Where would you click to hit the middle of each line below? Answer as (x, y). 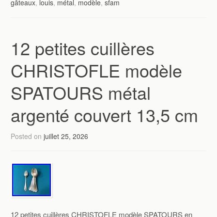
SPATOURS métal (81, 92)
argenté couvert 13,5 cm (105, 114)
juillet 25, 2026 (66, 136)
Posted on (27, 136)
